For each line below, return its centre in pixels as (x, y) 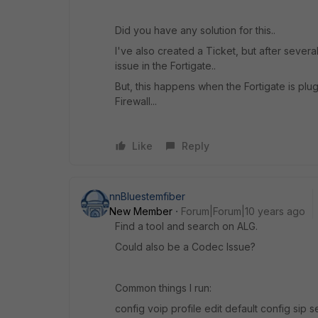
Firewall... (136, 101)
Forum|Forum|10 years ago (243, 211)
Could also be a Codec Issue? (185, 246)
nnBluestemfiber (147, 196)
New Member (141, 211)
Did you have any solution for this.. (195, 30)
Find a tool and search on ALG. (186, 226)
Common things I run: (163, 287)
